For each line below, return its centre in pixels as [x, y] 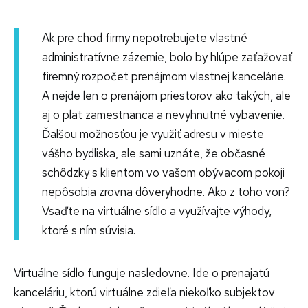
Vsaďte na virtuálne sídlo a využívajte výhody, [157, 211]
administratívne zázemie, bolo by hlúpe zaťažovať [167, 57]
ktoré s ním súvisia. [89, 230]
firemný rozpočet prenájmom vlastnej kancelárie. [164, 76]
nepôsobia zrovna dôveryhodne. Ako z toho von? [166, 191]
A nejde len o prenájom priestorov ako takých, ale [166, 95]
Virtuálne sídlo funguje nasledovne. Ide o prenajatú [142, 273]
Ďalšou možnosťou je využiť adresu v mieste [153, 134]
